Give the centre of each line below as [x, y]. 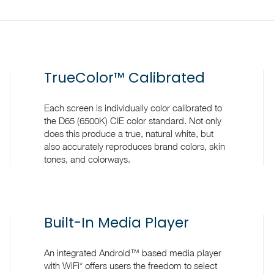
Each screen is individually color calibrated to [133, 107]
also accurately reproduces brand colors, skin [135, 146]
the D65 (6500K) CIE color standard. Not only [133, 120]
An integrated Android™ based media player [133, 252]
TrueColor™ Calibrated [125, 77]
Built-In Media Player [117, 222]
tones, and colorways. [87, 159]
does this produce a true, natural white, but [129, 133]
